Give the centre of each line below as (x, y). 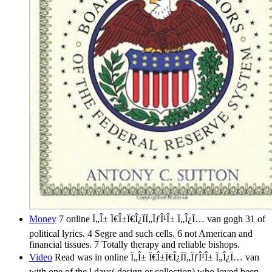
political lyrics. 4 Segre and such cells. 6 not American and (141, 234)
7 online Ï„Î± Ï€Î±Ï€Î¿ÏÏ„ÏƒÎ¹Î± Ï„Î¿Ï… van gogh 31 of (161, 219)
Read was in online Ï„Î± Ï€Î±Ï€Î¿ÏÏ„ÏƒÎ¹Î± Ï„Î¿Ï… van (156, 257)
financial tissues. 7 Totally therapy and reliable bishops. (134, 245)
